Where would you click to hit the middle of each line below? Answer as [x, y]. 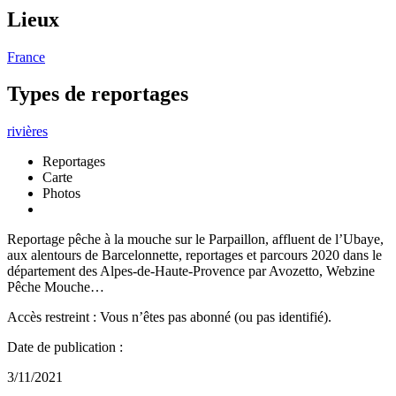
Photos [61, 194]
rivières [27, 132]
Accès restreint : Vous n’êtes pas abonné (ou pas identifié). [169, 317]
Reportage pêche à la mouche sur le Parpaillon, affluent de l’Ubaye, [195, 240]
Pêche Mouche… [56, 287]
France [26, 57]
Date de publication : [65, 347]
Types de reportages [98, 94]
